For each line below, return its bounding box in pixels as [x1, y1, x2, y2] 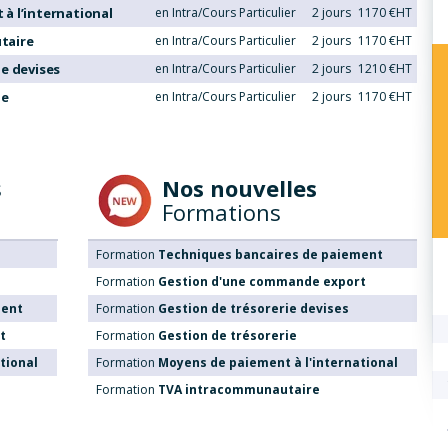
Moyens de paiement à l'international [157, 353, 398, 371]
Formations [161, 196, 281, 227]
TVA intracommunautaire [157, 380, 320, 398]
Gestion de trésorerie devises [157, 299, 349, 317]
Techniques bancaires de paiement [157, 245, 383, 263]
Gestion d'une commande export [157, 272, 366, 290]
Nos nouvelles [161, 172, 317, 203]
